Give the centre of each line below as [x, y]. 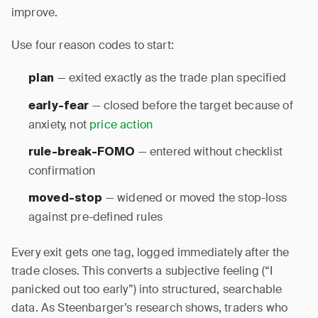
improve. [35, 12]
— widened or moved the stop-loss [194, 198]
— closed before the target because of [191, 105]
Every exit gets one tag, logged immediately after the [150, 252]
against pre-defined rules [96, 217]
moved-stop [66, 199]
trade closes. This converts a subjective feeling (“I [142, 271]
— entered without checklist [209, 152]
